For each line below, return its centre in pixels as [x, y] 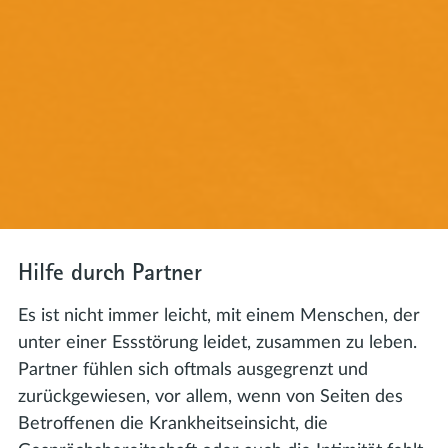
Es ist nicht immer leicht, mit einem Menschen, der [219, 316]
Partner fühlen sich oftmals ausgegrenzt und [193, 370]
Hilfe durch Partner [110, 271]
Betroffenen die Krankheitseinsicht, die [173, 424]
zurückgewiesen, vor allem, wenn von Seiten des [210, 397]
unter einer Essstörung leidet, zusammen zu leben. [217, 343]
